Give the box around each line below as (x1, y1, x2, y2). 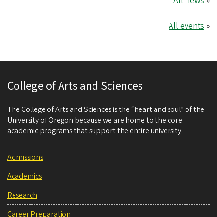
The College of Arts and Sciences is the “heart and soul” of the (7, 104, 204, 115)
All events (169, 19, 204, 32)
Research (7, 189, 37, 201)
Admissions (7, 152, 43, 163)
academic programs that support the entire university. (7, 125, 183, 136)
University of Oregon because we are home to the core (7, 114, 182, 125)
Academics (7, 170, 42, 182)
